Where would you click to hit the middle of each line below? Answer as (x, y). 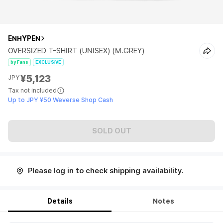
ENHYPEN (24, 38)
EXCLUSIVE (48, 62)
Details (60, 201)
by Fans (19, 62)
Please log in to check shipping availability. (106, 171)
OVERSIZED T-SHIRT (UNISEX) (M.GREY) (76, 51)
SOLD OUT (111, 131)
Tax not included (32, 90)
